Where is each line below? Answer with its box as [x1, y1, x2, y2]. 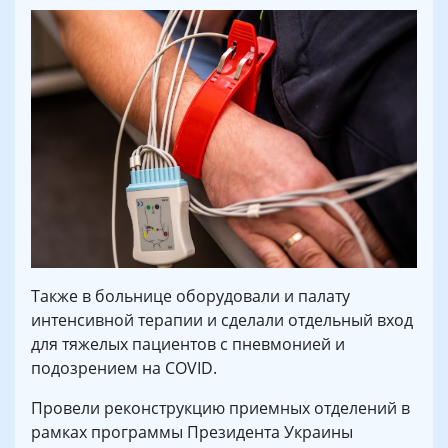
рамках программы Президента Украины [31, 420, 353, 443]
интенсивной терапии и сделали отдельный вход [31, 308, 413, 331]
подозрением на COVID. [31, 356, 217, 379]
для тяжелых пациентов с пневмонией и [31, 332, 345, 355]
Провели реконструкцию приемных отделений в [31, 396, 410, 419]
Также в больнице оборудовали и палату [31, 284, 350, 307]
